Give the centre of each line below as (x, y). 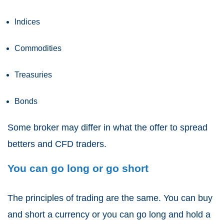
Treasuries (33, 75)
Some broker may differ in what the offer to (94, 128)
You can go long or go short (78, 168)
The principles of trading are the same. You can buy (110, 198)
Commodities (38, 48)
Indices (27, 22)
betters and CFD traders (56, 144)
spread (194, 128)
